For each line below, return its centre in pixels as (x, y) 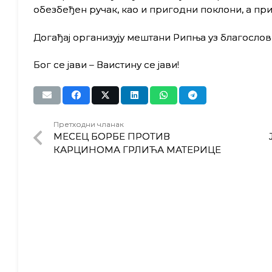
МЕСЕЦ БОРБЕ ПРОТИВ (111, 136)
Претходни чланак (88, 124)
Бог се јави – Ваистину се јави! (106, 65)
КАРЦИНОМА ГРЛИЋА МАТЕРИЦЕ (137, 150)
